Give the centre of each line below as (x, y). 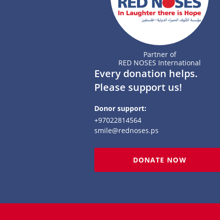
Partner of (160, 54)
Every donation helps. (146, 73)
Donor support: (120, 108)
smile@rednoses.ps (126, 130)
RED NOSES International (160, 62)
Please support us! (138, 87)
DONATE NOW (160, 160)
